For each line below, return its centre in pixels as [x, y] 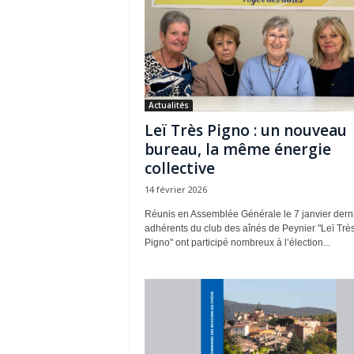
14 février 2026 [175, 189]
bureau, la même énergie [237, 149]
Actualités [168, 105]
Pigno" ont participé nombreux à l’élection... [237, 243]
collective [179, 168]
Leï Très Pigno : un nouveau [245, 130]
